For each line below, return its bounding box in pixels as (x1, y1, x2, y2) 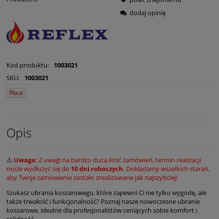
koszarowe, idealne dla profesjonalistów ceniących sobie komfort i (6, 206, 197, 215)
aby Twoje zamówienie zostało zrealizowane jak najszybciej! (6, 173, 177, 182)
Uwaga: (14, 155, 37, 165)
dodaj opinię (130, 8, 166, 18)
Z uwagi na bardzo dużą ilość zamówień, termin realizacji (37, 155, 201, 165)
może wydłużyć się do (6, 164, 71, 174)
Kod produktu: (6, 61, 49, 70)
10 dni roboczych (71, 164, 123, 174)
